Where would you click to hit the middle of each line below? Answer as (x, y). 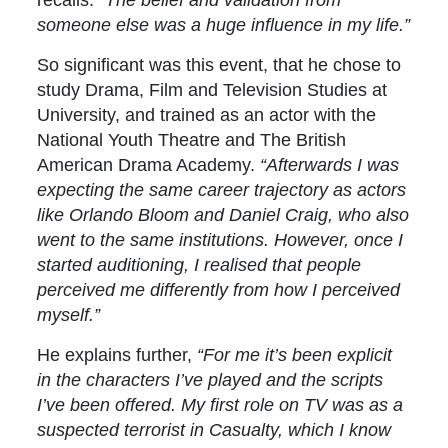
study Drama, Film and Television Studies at (212, 90)
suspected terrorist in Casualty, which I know (214, 430)
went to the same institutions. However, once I (220, 240)
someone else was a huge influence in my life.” (224, 25)
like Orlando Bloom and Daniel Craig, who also (223, 215)
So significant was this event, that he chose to (219, 65)
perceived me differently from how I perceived (219, 290)
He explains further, (115, 355)
